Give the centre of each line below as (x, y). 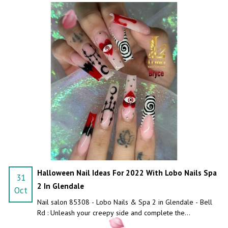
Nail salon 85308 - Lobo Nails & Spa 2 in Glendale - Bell (124, 202)
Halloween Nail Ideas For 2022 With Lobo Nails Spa (127, 173)
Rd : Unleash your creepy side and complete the (111, 212)
